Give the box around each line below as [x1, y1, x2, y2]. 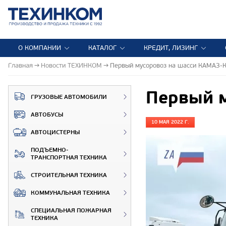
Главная [8, 61, 33, 70]
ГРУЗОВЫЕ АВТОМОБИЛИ [31, 93, 107, 101]
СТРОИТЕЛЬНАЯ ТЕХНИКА [31, 171, 107, 179]
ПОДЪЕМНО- [31, 146, 69, 154]
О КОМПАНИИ [18, 44, 61, 52]
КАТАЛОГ [88, 44, 117, 52]
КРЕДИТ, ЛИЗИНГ [144, 44, 198, 52]
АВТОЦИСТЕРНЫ [31, 128, 80, 136]
